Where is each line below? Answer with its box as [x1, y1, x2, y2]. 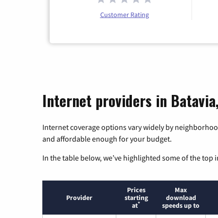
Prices [127, 185, 145, 195]
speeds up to [162, 201, 200, 210]
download [165, 193, 196, 202]
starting [124, 193, 148, 202]
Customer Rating [100, 10, 149, 19]
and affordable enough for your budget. [42, 134, 172, 144]
